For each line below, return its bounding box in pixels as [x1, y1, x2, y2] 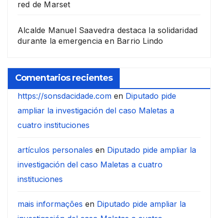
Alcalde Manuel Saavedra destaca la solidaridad [18, 25, 198, 35]
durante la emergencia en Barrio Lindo [18, 36, 163, 46]
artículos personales [18, 145, 93, 155]
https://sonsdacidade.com [18, 91, 111, 101]
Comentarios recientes [15, 72, 113, 83]
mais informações [18, 199, 83, 209]
